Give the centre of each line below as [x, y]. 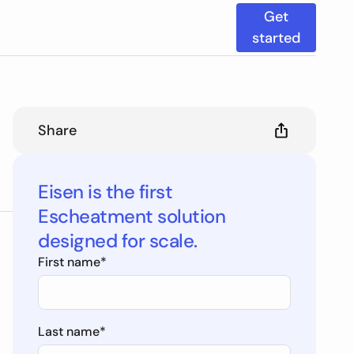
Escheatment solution [132, 216]
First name [69, 262]
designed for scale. [118, 241]
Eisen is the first [105, 192]
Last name [69, 331]
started [276, 38]
